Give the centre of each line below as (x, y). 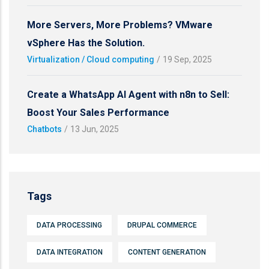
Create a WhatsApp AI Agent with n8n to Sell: (128, 94)
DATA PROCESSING (69, 225)
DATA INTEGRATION (70, 252)
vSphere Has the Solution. (86, 43)
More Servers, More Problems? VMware (120, 25)
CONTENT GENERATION (167, 252)
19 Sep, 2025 (187, 59)
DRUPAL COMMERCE (162, 225)
